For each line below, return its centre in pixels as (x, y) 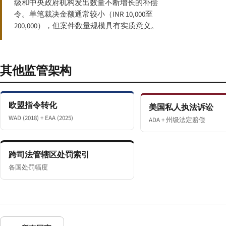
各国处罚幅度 (28, 168)
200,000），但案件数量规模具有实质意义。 (86, 26)
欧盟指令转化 (33, 105)
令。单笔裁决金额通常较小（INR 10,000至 (83, 14)
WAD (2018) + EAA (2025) (41, 118)
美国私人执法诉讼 (181, 108)
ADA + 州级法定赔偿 (177, 120)
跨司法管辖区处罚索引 (49, 155)
